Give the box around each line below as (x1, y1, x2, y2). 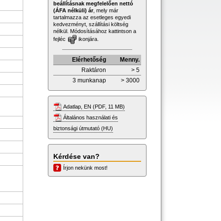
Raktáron (81, 66, 106, 74)
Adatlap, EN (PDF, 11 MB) (63, 103, 125, 110)
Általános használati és (63, 114, 118, 120)
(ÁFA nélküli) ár (53, 7, 93, 13)
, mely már (93, 7, 118, 13)
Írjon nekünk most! (63, 164, 108, 171)
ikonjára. (77, 36, 99, 42)
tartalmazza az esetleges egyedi (53, 14, 131, 20)
